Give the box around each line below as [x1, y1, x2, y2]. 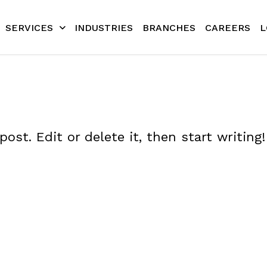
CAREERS [205, 22, 250, 33]
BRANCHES [142, 22, 195, 33]
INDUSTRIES [74, 22, 133, 33]
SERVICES [5, 22, 53, 33]
